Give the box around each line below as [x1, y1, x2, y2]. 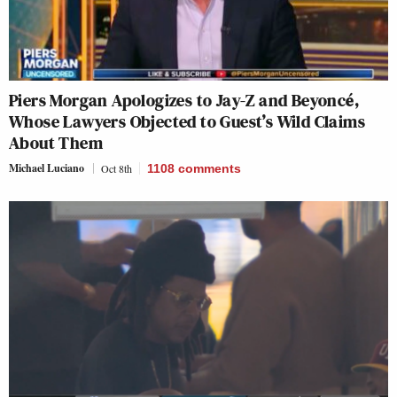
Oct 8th [101, 161, 132, 175]
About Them [9, 130, 103, 155]
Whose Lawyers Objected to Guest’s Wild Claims [9, 109, 365, 134]
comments [178, 161, 241, 175]
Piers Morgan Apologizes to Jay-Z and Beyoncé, [9, 88, 359, 113]
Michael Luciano [9, 160, 84, 175]
